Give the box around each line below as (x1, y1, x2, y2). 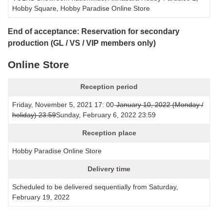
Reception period (80, 82, 138, 91)
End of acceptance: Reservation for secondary (8, 27, 180, 36)
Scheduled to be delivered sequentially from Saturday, (12, 182, 178, 191)
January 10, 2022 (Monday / (116, 100, 203, 109)
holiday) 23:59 (12, 110, 56, 119)
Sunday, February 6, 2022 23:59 (56, 110, 156, 119)
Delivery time (88, 164, 130, 173)
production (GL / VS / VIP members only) (8, 38, 156, 47)
